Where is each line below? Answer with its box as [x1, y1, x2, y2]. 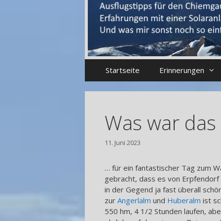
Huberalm [167, 195, 201, 205]
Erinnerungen [159, 65, 204, 75]
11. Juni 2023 [105, 138, 141, 147]
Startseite [105, 65, 140, 75]
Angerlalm [117, 195, 151, 205]
